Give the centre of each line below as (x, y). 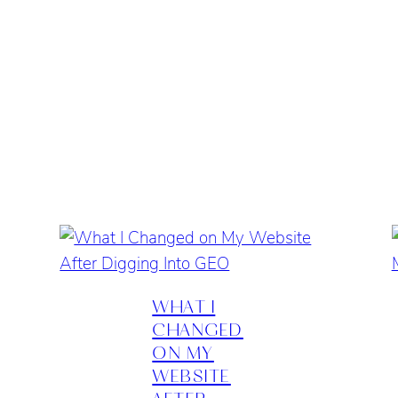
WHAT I (184, 305)
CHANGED (198, 328)
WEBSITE (191, 374)
